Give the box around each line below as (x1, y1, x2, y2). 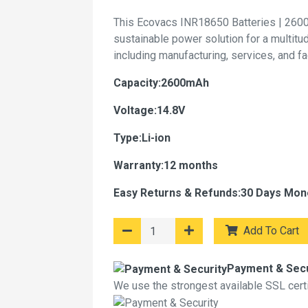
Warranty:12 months (113, 159, 218, 172)
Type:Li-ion (113, 131, 170, 144)
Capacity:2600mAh (113, 76, 209, 89)
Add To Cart (243, 224, 299, 237)
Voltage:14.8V (113, 104, 185, 117)
